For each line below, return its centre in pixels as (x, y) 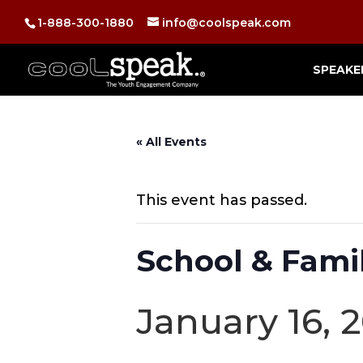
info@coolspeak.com (226, 22)
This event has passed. (222, 200)
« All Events (171, 142)
